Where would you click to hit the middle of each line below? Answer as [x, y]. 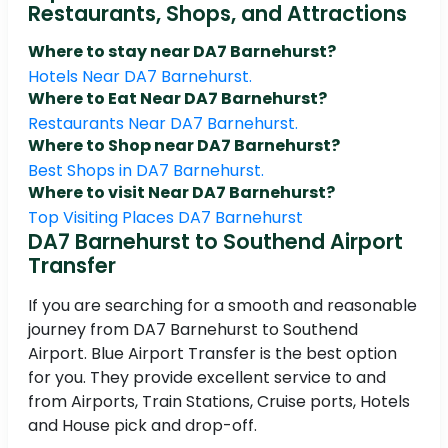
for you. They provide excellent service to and [207, 378]
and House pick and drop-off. [142, 426]
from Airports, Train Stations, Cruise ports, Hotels [219, 402]
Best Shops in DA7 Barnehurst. [146, 171]
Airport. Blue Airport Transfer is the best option [212, 354]
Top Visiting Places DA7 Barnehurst [165, 218]
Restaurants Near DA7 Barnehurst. [163, 124]
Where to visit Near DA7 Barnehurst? [181, 193]
